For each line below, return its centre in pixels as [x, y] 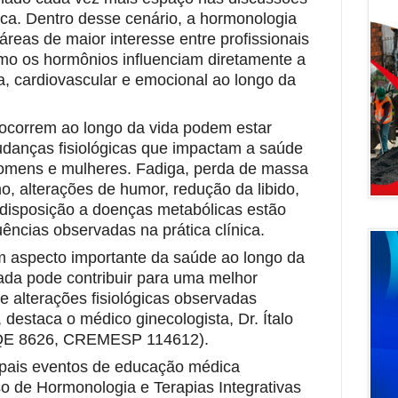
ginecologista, [183, 318]
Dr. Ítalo [263, 318]
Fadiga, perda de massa [222, 168]
